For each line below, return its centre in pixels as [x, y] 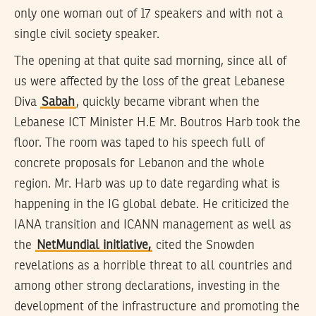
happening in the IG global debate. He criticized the [152, 205]
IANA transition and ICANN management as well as [153, 225]
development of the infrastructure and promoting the [157, 307]
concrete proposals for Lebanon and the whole [139, 164]
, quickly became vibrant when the [168, 103]
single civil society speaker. [87, 34]
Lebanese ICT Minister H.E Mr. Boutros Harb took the [157, 123]
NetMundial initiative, [94, 246]
